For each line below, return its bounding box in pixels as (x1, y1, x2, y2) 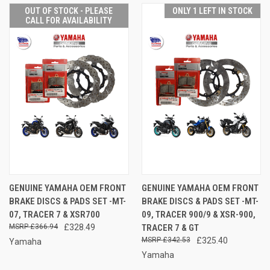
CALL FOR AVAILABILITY (25, 15, 113, 25)
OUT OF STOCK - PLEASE (25, 5, 113, 16)
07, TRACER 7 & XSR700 (9, 209, 100, 220)
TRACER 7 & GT (141, 222, 199, 233)
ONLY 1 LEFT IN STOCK (172, 5, 253, 16)
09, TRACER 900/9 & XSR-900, (141, 209, 256, 220)
